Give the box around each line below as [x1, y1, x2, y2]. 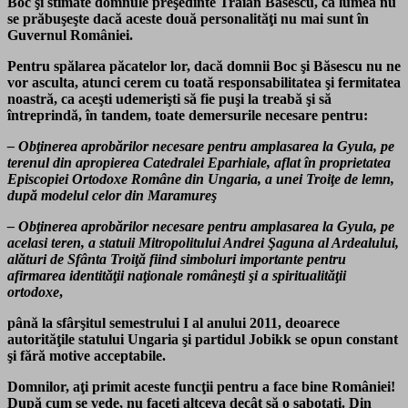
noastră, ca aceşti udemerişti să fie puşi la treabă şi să [7, 91, 331, 107]
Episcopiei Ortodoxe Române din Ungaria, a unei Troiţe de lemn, [7, 171, 394, 188]
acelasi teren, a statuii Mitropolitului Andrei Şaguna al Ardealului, [7, 235, 399, 251]
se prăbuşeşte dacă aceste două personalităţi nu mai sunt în [7, 11, 369, 27]
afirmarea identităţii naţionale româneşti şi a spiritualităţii [7, 268, 346, 284]
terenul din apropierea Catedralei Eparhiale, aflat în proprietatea [7, 155, 391, 171]
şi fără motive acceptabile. [7, 348, 166, 364]
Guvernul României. [7, 27, 133, 44]
